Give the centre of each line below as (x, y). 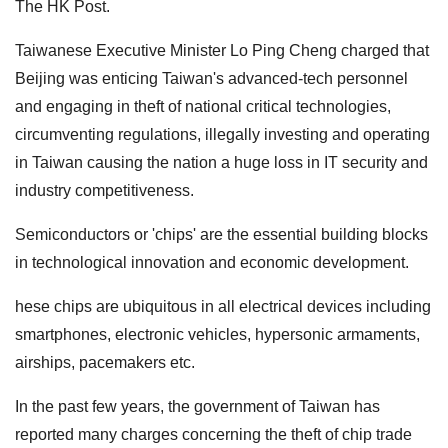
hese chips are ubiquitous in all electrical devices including (223, 306)
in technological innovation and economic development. (212, 262)
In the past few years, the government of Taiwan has (197, 406)
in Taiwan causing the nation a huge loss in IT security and (221, 162)
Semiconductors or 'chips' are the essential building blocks (221, 234)
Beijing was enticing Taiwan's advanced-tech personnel (211, 78)
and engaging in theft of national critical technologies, (203, 106)
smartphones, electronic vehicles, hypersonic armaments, (217, 334)
